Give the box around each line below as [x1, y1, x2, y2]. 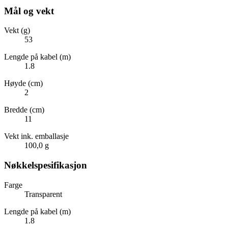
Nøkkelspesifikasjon [4, 160, 87, 171]
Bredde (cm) [4, 105, 44, 115]
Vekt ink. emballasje [4, 132, 69, 141]
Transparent [24, 189, 62, 198]
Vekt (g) [4, 26, 30, 35]
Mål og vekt [4, 5, 54, 16]
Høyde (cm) [4, 79, 43, 88]
